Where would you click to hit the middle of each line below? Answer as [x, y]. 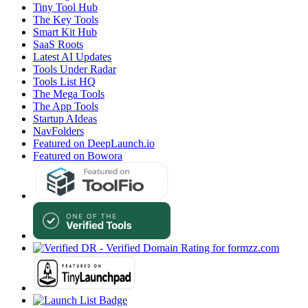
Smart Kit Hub [65, 32]
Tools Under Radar [75, 69]
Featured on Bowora [78, 156]
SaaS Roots [58, 45]
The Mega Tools [69, 94]
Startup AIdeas [65, 119]
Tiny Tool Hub [65, 8]
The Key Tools [66, 20]
